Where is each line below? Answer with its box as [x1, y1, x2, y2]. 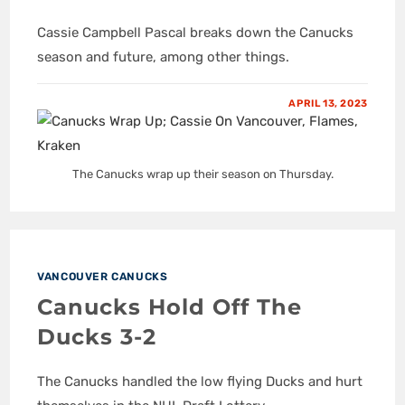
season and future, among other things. [37, 48, 290, 65]
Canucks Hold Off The [37, 294, 303, 321]
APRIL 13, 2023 [288, 97, 368, 109]
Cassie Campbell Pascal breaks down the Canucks [37, 24, 354, 41]
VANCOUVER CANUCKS [37, 270, 168, 284]
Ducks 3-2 [37, 324, 157, 351]
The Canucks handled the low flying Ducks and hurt [37, 373, 363, 391]
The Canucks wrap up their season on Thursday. [71, 167, 334, 182]
